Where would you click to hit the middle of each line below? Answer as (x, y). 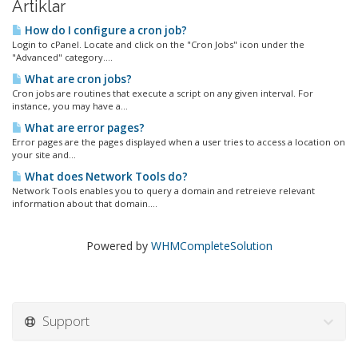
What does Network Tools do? (105, 177)
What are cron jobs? (77, 79)
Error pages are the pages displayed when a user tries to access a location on (179, 142)
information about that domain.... (85, 203)
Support (63, 321)
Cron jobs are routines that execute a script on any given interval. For (163, 93)
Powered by (118, 246)
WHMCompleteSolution (211, 246)
